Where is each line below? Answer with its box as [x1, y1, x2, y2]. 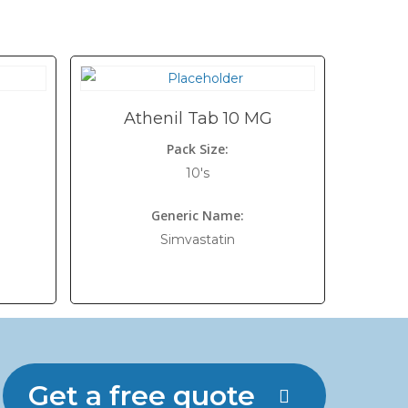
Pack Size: [167, 140, 229, 158]
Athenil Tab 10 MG [123, 108, 272, 128]
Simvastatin [160, 231, 236, 248]
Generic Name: [151, 207, 245, 224]
